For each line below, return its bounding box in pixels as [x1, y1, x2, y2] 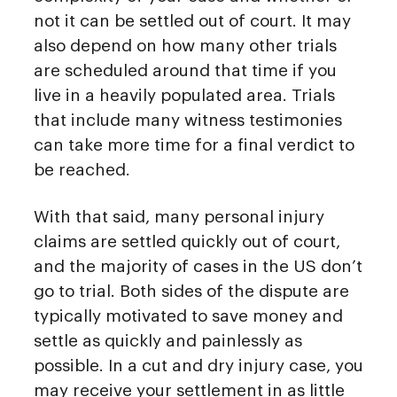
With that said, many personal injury [34, 208, 324, 226]
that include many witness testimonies [34, 112, 342, 129]
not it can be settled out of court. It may [34, 12, 351, 30]
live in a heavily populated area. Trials [34, 87, 335, 105]
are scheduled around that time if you [34, 62, 337, 80]
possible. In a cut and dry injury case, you [34, 357, 363, 375]
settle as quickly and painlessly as [34, 332, 302, 350]
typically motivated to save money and [34, 307, 343, 325]
